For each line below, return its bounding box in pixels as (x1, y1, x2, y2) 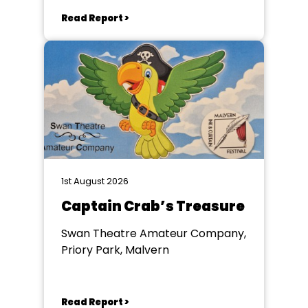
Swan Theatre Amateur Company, (61, 225, 246, 241)
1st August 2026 (61, 175, 129, 188)
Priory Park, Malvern (61, 242, 169, 258)
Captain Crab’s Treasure (61, 197, 245, 216)
